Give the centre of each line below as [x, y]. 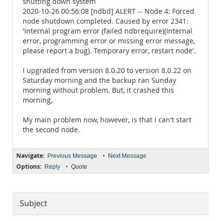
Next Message [127, 156]
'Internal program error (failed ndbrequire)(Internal [108, 31]
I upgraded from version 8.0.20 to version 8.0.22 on [107, 71]
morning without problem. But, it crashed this [98, 90]
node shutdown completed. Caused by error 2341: [106, 21]
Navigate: [30, 156]
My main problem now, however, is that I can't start [107, 120]
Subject [34, 203]
